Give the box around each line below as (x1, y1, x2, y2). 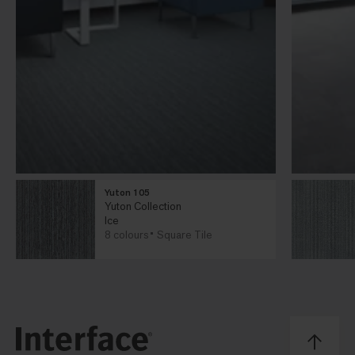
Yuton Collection (105, 198, 181, 213)
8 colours (105, 227, 148, 242)
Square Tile (157, 227, 212, 242)
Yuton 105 (105, 185, 150, 199)
